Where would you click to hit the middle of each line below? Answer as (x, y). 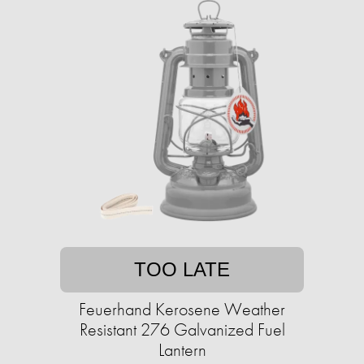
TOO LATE (182, 270)
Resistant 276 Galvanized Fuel (182, 330)
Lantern (182, 350)
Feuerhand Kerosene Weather (182, 310)
